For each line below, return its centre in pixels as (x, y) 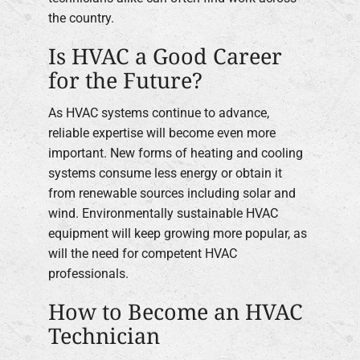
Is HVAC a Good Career (165, 55)
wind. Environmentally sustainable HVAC (163, 214)
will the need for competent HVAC (143, 254)
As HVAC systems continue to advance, (159, 113)
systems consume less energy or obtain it (165, 174)
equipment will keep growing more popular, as (178, 234)
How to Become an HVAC (176, 312)
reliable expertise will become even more (162, 133)
